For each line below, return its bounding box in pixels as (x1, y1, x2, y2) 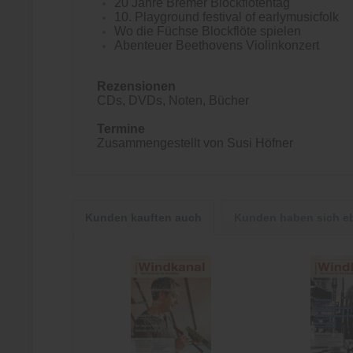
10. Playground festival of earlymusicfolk (114, 10, 339, 24)
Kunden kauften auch (85, 211, 202, 224)
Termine (97, 122, 145, 136)
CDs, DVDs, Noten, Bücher (97, 94, 249, 107)
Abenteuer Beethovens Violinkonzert (114, 39, 319, 52)
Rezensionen (97, 80, 176, 93)
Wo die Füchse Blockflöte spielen (114, 24, 301, 38)
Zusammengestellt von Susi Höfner (97, 136, 293, 150)
